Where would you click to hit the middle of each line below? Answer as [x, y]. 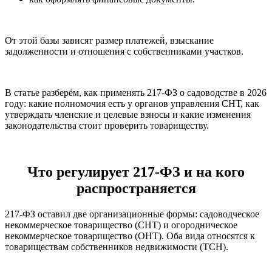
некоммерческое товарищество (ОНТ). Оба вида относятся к [130, 236]
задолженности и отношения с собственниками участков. [124, 52]
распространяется [136, 189]
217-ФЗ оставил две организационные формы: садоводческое [132, 214]
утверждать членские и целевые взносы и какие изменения [128, 115]
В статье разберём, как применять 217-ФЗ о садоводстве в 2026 [136, 93]
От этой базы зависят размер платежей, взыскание [109, 41]
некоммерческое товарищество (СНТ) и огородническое [121, 225]
